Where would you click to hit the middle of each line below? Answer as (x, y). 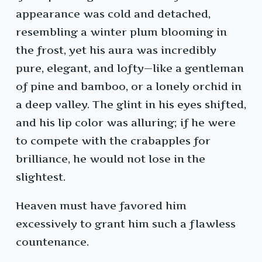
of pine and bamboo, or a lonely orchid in (129, 87)
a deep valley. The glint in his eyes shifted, (131, 105)
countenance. (52, 242)
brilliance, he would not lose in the (111, 159)
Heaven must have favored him (101, 206)
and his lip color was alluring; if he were (126, 123)
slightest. (41, 177)
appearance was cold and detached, (113, 14)
